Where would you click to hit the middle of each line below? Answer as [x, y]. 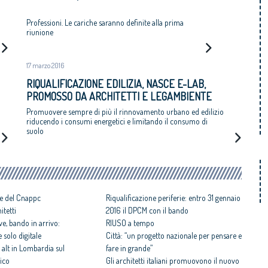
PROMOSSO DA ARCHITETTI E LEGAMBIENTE [122, 97]
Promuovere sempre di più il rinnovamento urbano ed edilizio [125, 112]
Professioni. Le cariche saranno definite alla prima [105, 23]
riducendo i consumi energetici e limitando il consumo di [117, 121]
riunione [40, 32]
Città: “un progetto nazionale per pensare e [173, 236]
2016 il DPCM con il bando [147, 211]
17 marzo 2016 [45, 66]
